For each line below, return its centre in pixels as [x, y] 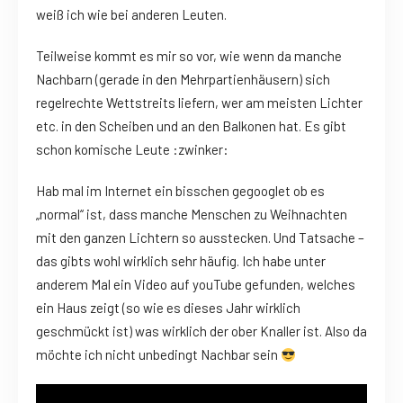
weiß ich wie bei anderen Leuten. [131, 15]
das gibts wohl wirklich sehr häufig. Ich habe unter [181, 261]
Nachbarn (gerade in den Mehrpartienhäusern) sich [183, 80]
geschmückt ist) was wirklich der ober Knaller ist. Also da [201, 331]
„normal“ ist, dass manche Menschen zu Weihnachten [192, 215]
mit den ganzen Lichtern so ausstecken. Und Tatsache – [200, 238]
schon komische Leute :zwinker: [132, 150]
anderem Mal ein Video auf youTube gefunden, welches [196, 285]
